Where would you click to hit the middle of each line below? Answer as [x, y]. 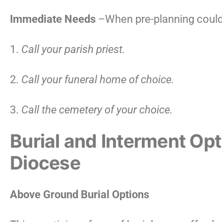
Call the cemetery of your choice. [97, 110]
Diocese [45, 163]
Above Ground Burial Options [80, 194]
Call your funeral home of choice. [98, 80]
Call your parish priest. [73, 49]
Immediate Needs [53, 19]
